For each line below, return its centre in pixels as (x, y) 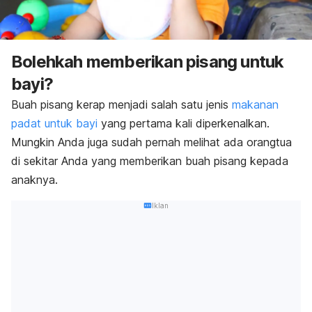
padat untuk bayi (54, 123)
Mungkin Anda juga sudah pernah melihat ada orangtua (151, 142)
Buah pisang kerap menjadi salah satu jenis (122, 104)
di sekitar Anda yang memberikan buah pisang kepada (150, 161)
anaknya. (34, 179)
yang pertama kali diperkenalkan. (184, 123)
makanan (255, 104)
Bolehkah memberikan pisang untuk (148, 61)
